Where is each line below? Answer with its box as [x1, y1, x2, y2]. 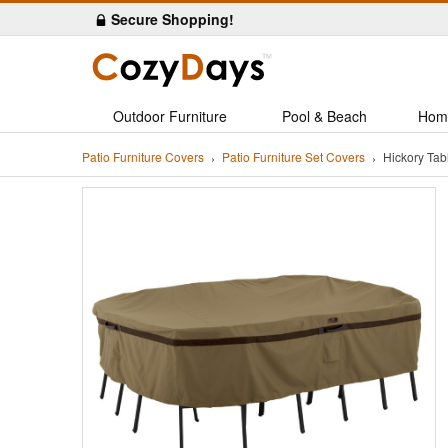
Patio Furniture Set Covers [222, 148, 365, 166]
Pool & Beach [281, 106, 367, 126]
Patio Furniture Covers [82, 148, 204, 166]
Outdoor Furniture [113, 106, 227, 126]
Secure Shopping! [111, 9, 234, 29]
